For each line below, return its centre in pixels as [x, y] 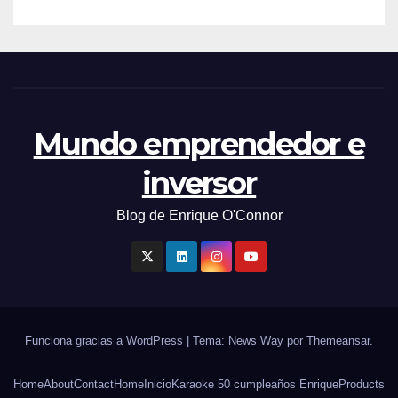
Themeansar [338, 341]
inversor [199, 183]
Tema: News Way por [250, 341]
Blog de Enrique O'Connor [199, 216]
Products [362, 384]
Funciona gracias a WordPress [106, 341]
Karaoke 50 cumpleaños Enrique [255, 384]
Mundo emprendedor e [199, 144]
